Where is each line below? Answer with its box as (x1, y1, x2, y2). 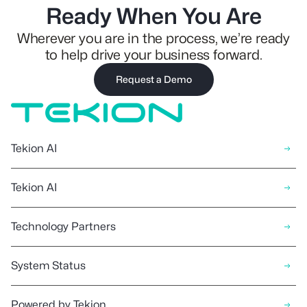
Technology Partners (11, 219, 116, 233)
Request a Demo (115, 73, 192, 85)
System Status (11, 258, 86, 272)
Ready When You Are (45, 2, 262, 29)
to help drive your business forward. (45, 46, 262, 63)
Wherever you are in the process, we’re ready (16, 29, 291, 47)
